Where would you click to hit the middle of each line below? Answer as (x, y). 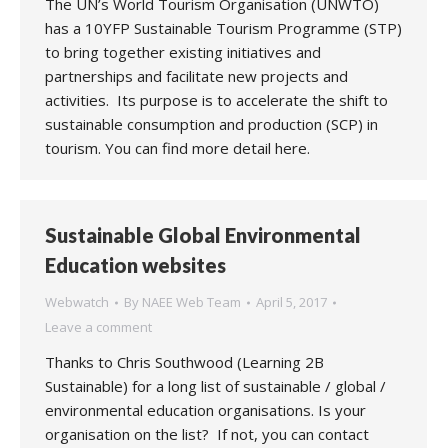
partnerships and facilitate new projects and (196, 76)
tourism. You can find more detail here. (181, 148)
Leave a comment (98, 327)
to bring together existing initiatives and (183, 52)
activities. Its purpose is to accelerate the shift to (216, 100)
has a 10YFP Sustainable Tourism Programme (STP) (223, 28)
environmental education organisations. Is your (205, 410)
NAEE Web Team (191, 302)
